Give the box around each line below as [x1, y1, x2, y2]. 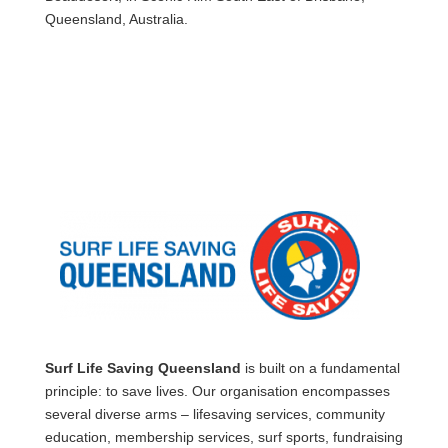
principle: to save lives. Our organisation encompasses [44, 383, 390, 399]
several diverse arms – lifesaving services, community [44, 406, 385, 422]
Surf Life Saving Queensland [44, 360, 241, 376]
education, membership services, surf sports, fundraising [44, 429, 403, 445]
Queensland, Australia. [44, 11, 188, 27]
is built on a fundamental [240, 360, 400, 376]
